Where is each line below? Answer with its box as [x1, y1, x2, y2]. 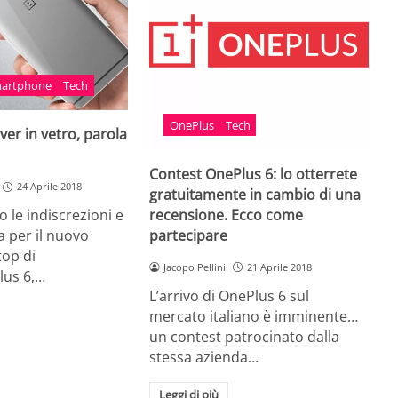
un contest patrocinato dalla [149, 326, 340, 346]
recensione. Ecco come [149, 204, 304, 225]
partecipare [149, 225, 228, 245]
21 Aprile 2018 [247, 259, 312, 274]
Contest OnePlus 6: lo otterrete [149, 163, 358, 184]
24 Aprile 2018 [16, 179, 82, 194]
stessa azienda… [149, 346, 259, 367]
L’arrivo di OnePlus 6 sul [149, 285, 310, 306]
